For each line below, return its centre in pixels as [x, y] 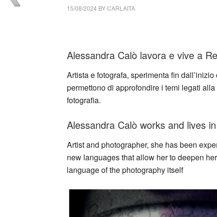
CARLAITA [121, 8]
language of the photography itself [125, 170]
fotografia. [84, 100]
